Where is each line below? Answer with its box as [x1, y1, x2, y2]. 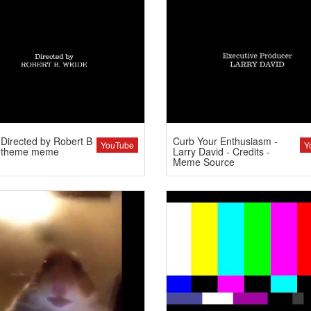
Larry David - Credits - [173, 144, 270, 159]
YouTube [101, 138, 134, 151]
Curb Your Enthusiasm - [173, 134, 278, 149]
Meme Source [173, 155, 235, 169]
